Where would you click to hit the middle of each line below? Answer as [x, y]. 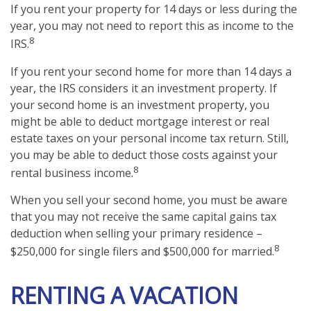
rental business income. [72, 173]
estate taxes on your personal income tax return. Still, [150, 138]
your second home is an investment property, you [140, 104]
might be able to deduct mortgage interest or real [140, 121]
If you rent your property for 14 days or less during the [154, 9]
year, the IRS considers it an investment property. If [144, 88]
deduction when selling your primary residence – [136, 233]
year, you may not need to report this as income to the [152, 26]
